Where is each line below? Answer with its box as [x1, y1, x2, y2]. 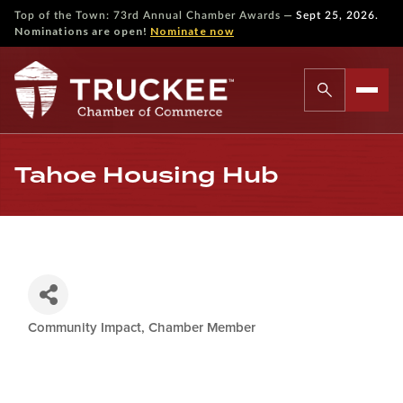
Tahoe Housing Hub [14, 162, 279, 188]
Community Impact [28, 321, 141, 335]
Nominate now [150, 24, 234, 38]
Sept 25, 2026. [296, 10, 379, 21]
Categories [27, 329, 139, 348]
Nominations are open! [14, 24, 150, 38]
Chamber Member [148, 321, 255, 335]
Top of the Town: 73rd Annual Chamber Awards [14, 10, 281, 21]
